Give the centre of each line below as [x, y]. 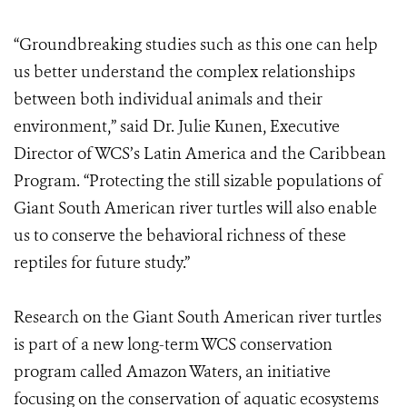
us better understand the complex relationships [184, 72]
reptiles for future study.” [102, 263]
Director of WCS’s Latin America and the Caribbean [200, 154]
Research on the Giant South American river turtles [198, 317]
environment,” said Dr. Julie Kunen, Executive [177, 126]
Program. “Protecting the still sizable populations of [198, 181]
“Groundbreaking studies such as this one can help [196, 45]
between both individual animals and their [168, 99]
